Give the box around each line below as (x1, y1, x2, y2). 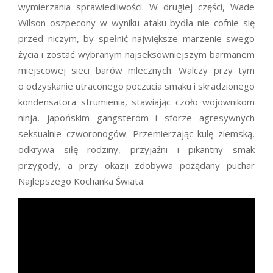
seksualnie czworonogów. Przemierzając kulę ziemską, (18, 127, 255, 140)
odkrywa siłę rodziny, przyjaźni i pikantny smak (18, 143, 255, 156)
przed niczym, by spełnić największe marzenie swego (18, 32, 255, 45)
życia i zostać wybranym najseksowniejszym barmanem (18, 48, 255, 61)
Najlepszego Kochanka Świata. (18, 175, 145, 188)
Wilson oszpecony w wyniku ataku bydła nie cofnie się (18, 16, 255, 29)
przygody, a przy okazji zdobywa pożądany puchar (18, 159, 255, 172)
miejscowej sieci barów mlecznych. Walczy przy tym (18, 64, 255, 77)
